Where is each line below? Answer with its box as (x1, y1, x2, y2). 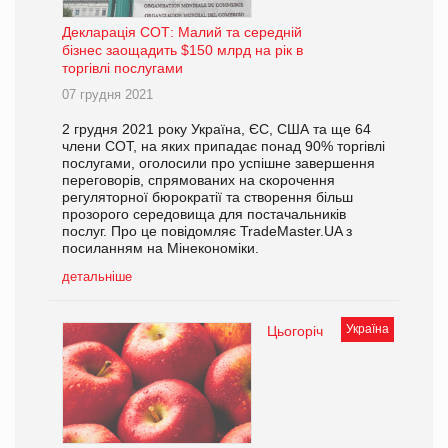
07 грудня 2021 (62, 87, 153, 103)
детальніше (62, 269, 132, 285)
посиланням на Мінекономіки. (62, 240, 259, 257)
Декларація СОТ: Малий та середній (62, 24, 302, 41)
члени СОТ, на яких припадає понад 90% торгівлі (62, 138, 385, 155)
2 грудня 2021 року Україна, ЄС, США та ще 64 (62, 121, 371, 138)
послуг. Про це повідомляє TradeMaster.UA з (62, 223, 352, 240)
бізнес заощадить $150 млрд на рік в (62, 42, 303, 59)
